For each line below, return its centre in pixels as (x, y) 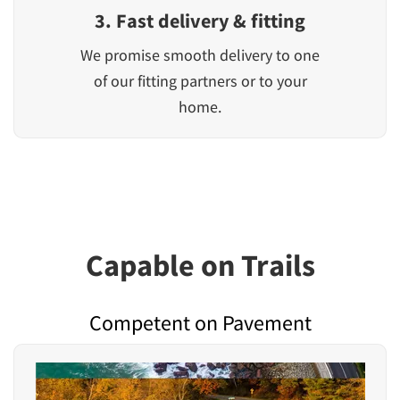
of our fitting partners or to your (200, 80)
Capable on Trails (200, 265)
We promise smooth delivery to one (200, 54)
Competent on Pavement (200, 322)
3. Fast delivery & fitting (200, 20)
